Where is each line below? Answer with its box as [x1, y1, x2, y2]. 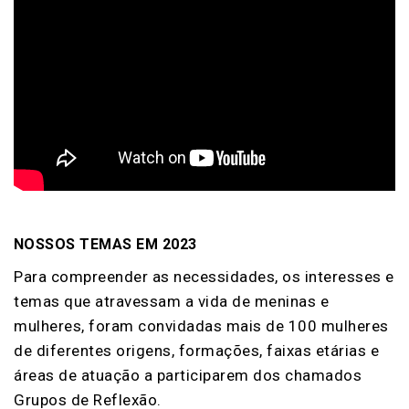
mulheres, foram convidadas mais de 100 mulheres [14, 316, 389, 335]
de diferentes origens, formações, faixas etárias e [14, 341, 380, 360]
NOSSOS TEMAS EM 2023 [14, 235, 197, 253]
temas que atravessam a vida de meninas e [14, 291, 330, 310]
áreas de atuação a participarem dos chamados [14, 365, 362, 384]
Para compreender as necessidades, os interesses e [14, 267, 394, 286]
